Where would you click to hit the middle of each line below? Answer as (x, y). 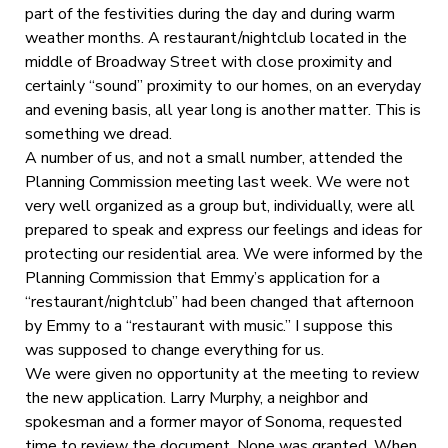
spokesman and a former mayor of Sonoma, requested (213, 421)
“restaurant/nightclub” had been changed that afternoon (219, 301)
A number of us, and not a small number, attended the (213, 157)
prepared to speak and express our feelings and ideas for (223, 229)
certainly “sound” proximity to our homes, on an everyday (222, 85)
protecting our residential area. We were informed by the (223, 253)
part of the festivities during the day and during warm (209, 13)
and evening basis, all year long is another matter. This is (222, 109)
